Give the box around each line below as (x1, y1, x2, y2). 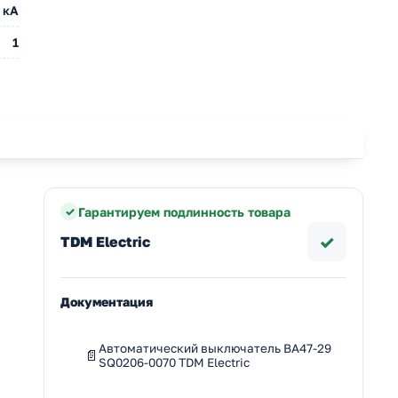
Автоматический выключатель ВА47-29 (99, 341, 331, 356)
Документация (60, 294, 153, 310)
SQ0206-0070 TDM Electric (99, 355, 250, 370)
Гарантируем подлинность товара (78, 203, 291, 219)
